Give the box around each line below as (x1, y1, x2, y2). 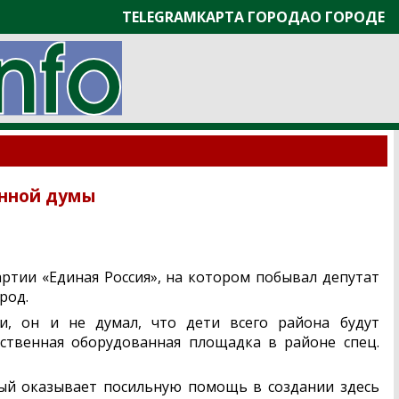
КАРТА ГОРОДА (197, 7, 310, 27)
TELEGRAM (122, 7, 197, 27)
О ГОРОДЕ (310, 7, 385, 27)
